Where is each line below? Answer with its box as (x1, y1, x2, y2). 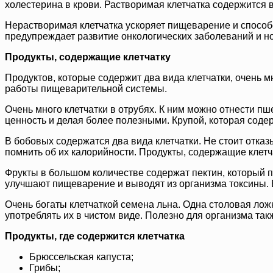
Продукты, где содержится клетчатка (5, 231, 185, 242)
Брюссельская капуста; (29, 252, 133, 263)
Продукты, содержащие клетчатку (5, 52, 171, 63)
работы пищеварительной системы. (5, 83, 167, 94)
